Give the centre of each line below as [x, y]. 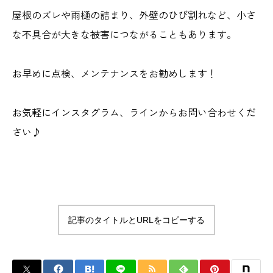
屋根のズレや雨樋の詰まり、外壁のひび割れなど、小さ [134, 15]
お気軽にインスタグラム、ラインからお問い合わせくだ [134, 112]
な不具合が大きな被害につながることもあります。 [124, 34]
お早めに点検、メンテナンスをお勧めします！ [115, 73]
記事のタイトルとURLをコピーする [136, 220]
